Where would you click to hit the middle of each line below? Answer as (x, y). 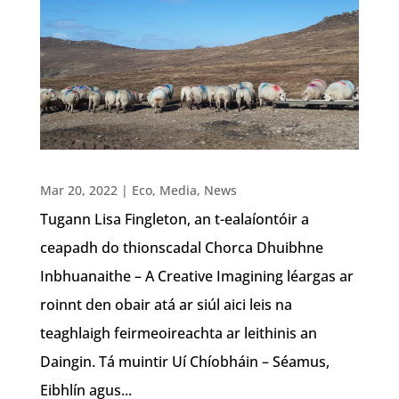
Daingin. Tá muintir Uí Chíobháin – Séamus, (184, 361)
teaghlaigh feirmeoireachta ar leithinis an (178, 333)
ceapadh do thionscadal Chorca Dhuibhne (181, 247)
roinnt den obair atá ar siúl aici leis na (166, 304)
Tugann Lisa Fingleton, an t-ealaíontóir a (174, 219)
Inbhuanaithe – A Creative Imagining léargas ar (196, 276)
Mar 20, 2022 (78, 190)
